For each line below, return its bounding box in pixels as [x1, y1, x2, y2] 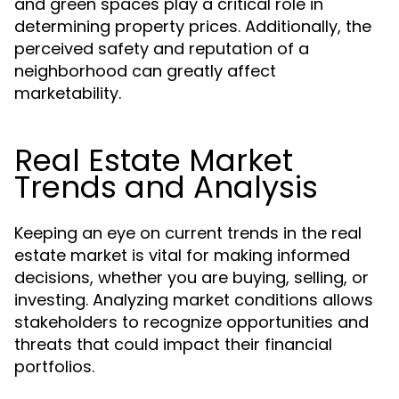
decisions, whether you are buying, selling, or [14, 266, 369, 289]
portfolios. [14, 355, 94, 378]
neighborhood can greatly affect [14, 60, 276, 82]
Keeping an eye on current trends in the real [14, 222, 362, 244]
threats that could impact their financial [14, 333, 332, 355]
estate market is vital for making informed [14, 244, 350, 266]
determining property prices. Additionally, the [14, 15, 371, 37]
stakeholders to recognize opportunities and [14, 311, 369, 333]
